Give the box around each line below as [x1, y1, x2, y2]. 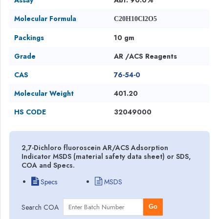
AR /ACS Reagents [114, 51, 177, 61]
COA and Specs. [22, 160, 75, 170]
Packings [14, 32, 44, 43]
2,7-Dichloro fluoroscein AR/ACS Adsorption [22, 142, 169, 153]
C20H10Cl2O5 [114, 15, 157, 22]
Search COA [22, 202, 59, 212]
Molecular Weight [14, 88, 74, 98]
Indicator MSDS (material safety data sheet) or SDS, [22, 151, 191, 161]
